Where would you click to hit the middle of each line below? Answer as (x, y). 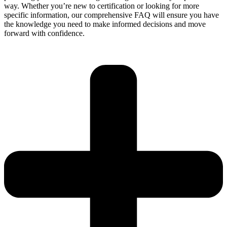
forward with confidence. (44, 33)
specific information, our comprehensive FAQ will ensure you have (111, 15)
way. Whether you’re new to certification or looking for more (102, 6)
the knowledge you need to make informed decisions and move (105, 24)
